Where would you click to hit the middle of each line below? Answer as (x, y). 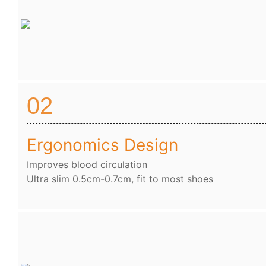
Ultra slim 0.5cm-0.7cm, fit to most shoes (120, 179)
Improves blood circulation (87, 165)
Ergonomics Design (102, 145)
